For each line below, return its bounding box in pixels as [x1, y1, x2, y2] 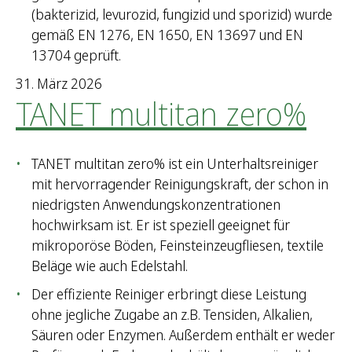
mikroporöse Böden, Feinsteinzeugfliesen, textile [31, 236, 324, 255]
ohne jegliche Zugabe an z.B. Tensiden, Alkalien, [31, 305, 313, 324]
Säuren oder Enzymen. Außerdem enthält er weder [31, 325, 335, 345]
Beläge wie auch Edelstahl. [31, 256, 188, 276]
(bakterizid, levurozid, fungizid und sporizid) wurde [31, 5, 332, 24]
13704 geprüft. [31, 46, 121, 65]
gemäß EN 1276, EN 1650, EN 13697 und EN [31, 25, 303, 45]
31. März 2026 [16, 74, 102, 93]
